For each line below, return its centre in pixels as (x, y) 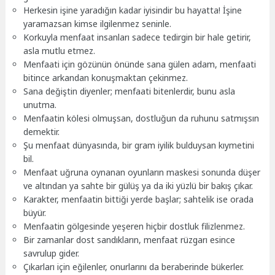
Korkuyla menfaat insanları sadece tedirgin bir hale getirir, (137, 37)
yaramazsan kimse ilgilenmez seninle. (98, 23)
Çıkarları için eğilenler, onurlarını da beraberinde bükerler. (134, 266)
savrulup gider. (52, 253)
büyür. (35, 212)
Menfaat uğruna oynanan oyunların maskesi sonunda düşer (142, 172)
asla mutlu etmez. (60, 50)
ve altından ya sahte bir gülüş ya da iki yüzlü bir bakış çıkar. (138, 185)
